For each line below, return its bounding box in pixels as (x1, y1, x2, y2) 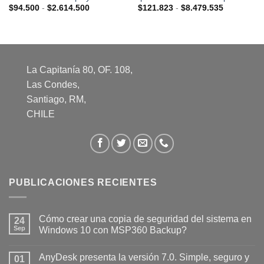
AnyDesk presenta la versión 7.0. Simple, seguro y (39, 252, 249, 262)
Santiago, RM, (27, 94, 86, 105)
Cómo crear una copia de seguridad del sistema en (39, 213, 252, 224)
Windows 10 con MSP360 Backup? (39, 225, 187, 235)
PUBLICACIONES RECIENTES (9, 177, 157, 188)
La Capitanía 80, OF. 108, (27, 65, 133, 75)
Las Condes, (27, 80, 80, 90)
